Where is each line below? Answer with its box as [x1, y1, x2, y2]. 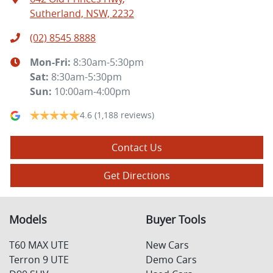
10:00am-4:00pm [54, 85, 130, 99]
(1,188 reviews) [94, 109, 154, 121]
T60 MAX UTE [9, 238, 69, 252]
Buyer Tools [146, 213, 206, 227]
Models [9, 213, 47, 227]
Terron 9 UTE [9, 253, 69, 267]
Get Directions [104, 169, 170, 183]
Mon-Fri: [30, 55, 73, 69]
